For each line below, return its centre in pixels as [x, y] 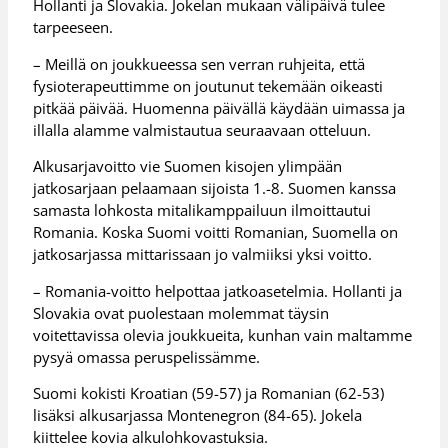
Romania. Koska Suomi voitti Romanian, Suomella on [216, 232]
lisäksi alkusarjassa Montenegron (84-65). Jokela [198, 415]
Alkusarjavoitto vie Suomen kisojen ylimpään [188, 166]
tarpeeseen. [73, 27]
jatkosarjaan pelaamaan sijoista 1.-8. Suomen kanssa [215, 188]
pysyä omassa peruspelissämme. [147, 356]
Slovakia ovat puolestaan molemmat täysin [181, 312]
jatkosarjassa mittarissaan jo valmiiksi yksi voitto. [203, 254]
